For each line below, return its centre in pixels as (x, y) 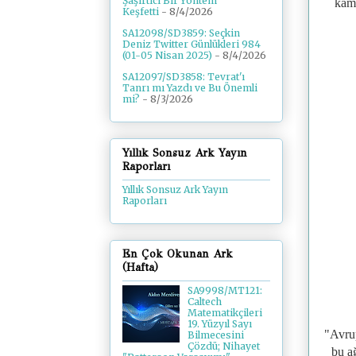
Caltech (204, 302)
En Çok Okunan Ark (178, 254)
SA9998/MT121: (224, 291)
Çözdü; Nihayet (223, 346)
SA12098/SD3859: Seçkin (181, 33)
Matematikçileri (224, 313)
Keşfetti (141, 12)
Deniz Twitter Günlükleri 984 (192, 44)
